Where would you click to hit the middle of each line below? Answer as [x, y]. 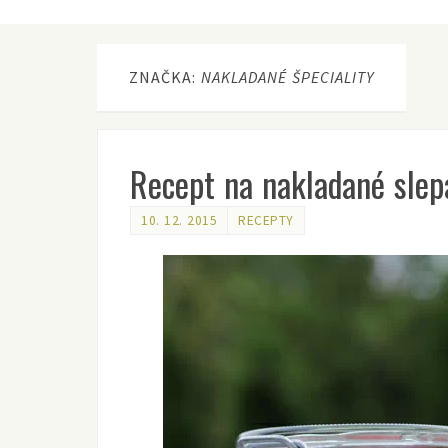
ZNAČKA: [165, 77]
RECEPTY [266, 220]
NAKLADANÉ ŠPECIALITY [287, 77]
